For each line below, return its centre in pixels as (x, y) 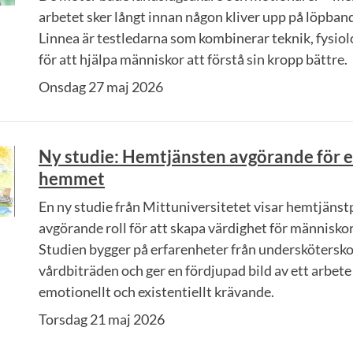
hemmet (72, 178)
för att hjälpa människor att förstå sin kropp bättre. (193, 59)
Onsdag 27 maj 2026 (101, 87)
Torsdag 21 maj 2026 (102, 319)
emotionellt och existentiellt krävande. (156, 292)
